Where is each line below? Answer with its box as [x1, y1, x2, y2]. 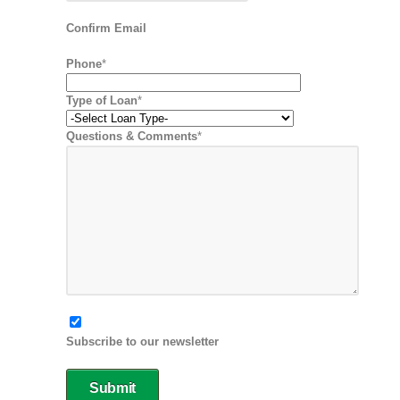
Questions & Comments [66, 129, 197, 143]
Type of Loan [66, 94, 137, 107]
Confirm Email [66, 21, 146, 35]
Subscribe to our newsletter [66, 335, 219, 348]
